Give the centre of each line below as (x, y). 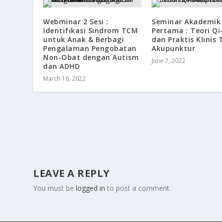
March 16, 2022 (65, 78)
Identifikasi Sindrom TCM (91, 30)
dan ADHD (62, 66)
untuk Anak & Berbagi (84, 39)
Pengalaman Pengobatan (90, 48)
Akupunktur (173, 48)
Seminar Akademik (186, 21)
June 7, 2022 (168, 60)
